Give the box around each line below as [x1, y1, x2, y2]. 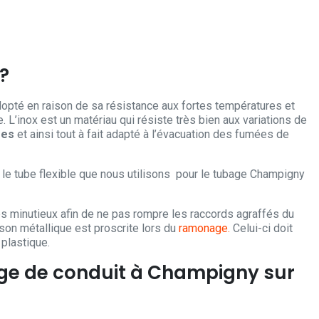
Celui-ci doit [230, 221, 293, 236]
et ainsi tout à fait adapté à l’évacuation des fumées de [14, 127, 289, 142]
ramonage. [179, 221, 230, 236]
